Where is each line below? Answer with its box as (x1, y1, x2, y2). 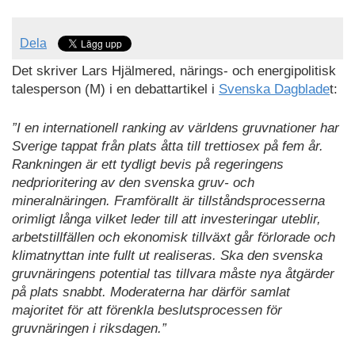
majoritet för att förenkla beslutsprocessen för (12, 302, 282, 318)
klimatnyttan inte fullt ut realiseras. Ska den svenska (12, 247, 323, 263)
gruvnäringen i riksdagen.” (12, 320, 166, 336)
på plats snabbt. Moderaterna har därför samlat (12, 284, 290, 300)
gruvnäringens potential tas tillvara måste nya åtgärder (12, 265, 334, 281)
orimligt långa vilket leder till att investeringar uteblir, (12, 211, 321, 227)
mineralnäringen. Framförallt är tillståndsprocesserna (12, 193, 325, 208)
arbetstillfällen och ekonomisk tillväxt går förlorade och (12, 229, 335, 245)
